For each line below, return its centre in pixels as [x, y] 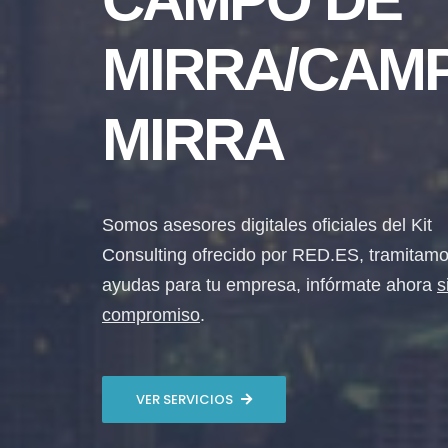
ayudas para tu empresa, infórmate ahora [269, 285]
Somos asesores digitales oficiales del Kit [267, 225]
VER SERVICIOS [184, 399]
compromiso [151, 315]
